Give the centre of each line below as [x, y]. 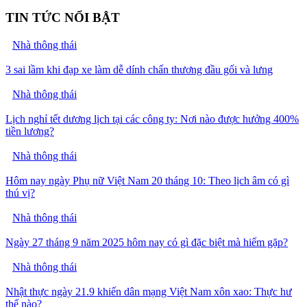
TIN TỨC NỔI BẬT [63, 17]
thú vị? [20, 193]
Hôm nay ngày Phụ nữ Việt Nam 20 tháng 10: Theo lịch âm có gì [147, 181]
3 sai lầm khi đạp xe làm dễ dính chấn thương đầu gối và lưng [139, 70]
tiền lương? [30, 132]
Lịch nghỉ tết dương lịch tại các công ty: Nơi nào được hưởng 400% [152, 119]
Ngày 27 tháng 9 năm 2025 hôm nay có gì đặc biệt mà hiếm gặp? [147, 243]
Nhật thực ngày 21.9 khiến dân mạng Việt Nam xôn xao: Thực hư [149, 292]
